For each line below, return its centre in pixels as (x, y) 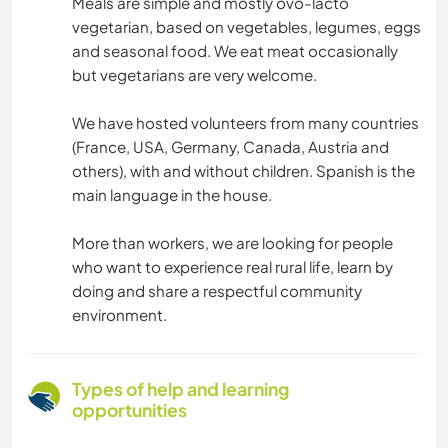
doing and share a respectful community (217, 291)
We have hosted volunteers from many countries (245, 123)
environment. (119, 315)
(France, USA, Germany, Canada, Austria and (230, 147)
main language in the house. (172, 195)
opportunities (129, 410)
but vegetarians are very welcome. (194, 75)
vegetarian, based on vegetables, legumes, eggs (246, 27)
